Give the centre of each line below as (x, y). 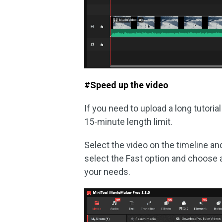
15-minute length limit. (129, 121)
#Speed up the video (127, 85)
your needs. (108, 171)
